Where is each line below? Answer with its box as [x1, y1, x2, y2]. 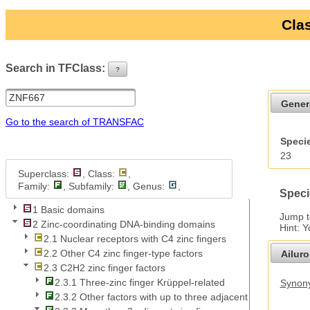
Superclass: [17, 167, 72, 179]
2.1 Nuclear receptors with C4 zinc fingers [44, 233, 226, 245]
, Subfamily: [62, 180, 117, 192]
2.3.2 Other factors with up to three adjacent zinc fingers [55, 291, 300, 303]
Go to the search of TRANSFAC [6, 116, 144, 127]
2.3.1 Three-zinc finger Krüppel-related [55, 277, 225, 289]
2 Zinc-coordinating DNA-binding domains [33, 219, 215, 230]
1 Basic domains [33, 204, 104, 216]
